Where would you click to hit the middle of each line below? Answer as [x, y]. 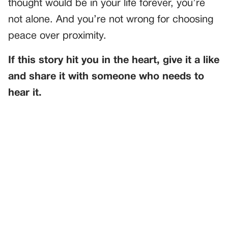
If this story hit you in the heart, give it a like [114, 61]
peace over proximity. [57, 36]
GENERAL [30, 194]
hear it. [25, 93]
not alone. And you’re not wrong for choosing [111, 20]
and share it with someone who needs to [106, 77]
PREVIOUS [40, 187]
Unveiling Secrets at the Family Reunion [84, 203]
